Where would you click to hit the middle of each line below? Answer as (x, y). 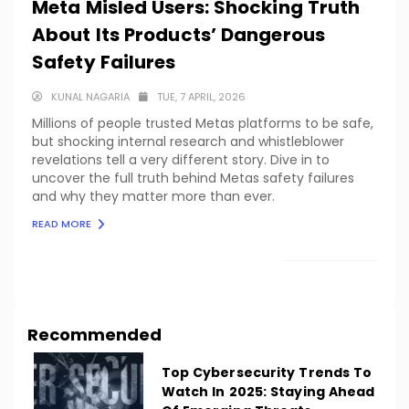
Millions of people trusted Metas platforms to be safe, (203, 123)
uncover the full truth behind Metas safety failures (193, 178)
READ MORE (63, 223)
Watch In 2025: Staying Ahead (268, 392)
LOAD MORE (320, 275)
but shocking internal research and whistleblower (188, 141)
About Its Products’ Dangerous (178, 34)
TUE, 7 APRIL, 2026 (201, 96)
